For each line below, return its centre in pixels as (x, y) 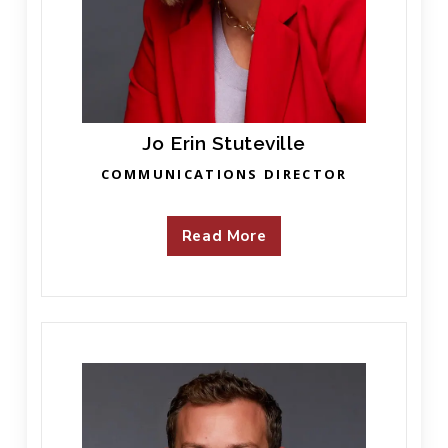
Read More (224, 235)
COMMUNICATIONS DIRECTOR (224, 173)
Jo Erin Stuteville (223, 142)
